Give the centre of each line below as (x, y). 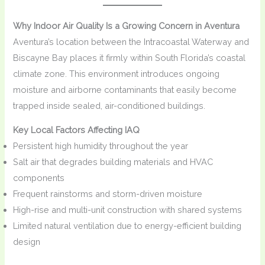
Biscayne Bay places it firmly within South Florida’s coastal (130, 57)
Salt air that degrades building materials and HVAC (113, 162)
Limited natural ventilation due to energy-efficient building (127, 226)
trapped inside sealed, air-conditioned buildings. (109, 105)
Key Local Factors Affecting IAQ (77, 130)
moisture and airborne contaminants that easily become (125, 89)
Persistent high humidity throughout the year (101, 146)
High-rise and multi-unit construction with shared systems (128, 210)
